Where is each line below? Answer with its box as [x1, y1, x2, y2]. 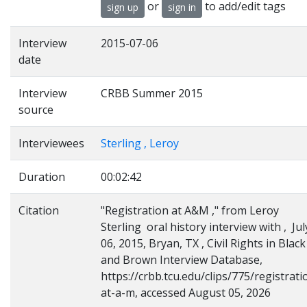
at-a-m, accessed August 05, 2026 [101, 285, 271, 300]
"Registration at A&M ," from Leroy [101, 203, 279, 218]
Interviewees [19, 136, 84, 151]
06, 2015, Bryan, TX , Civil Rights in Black [101, 236, 306, 251]
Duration [19, 169, 65, 184]
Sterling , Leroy [101, 136, 179, 151]
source [19, 102, 53, 117]
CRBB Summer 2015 [101, 86, 203, 101]
